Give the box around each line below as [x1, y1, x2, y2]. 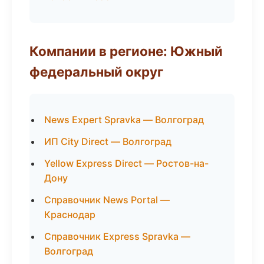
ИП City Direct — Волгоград [44, 136, 171, 147]
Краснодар [44, 209, 95, 220]
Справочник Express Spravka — [44, 230, 190, 242]
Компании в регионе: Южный [29, 43, 223, 59]
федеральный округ [29, 64, 163, 80]
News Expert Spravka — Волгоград [44, 114, 204, 126]
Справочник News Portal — [44, 194, 170, 206]
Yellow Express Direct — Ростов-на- [44, 157, 209, 169]
